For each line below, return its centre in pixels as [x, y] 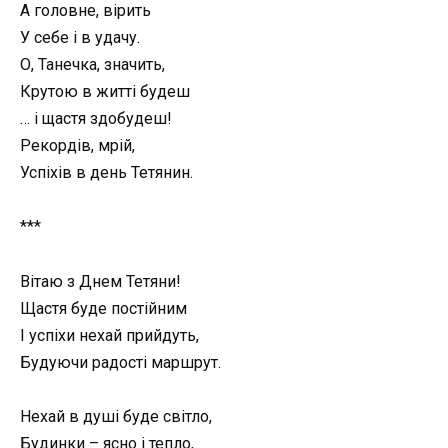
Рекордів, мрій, [77, 146]
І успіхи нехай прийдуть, [109, 335]
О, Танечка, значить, [92, 65]
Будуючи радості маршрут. [120, 362]
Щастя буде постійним [103, 308]
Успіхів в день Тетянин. [106, 173]
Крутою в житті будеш [105, 92]
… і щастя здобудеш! [96, 119]
